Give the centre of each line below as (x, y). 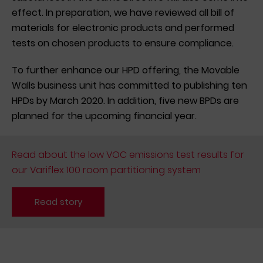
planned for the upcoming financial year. (104, 116)
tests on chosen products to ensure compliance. (123, 43)
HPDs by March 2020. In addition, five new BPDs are (125, 100)
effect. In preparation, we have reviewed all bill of (123, 12)
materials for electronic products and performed (123, 28)
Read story (58, 201)
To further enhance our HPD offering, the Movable (126, 70)
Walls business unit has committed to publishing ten (129, 85)
